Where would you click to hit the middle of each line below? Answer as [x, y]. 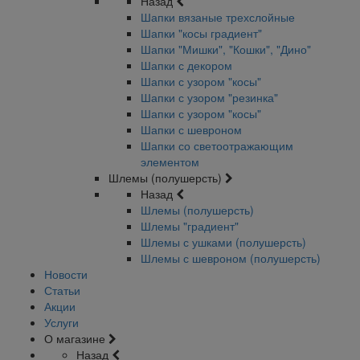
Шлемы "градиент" [190, 226]
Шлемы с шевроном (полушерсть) [231, 258]
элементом [170, 162]
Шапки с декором [186, 65]
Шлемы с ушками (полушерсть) [223, 242]
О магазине [76, 338]
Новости [66, 274]
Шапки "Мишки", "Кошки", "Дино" [226, 49]
